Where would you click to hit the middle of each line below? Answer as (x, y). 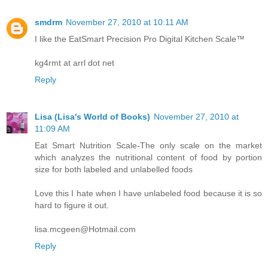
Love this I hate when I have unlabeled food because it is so (148, 193)
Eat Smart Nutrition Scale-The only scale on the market (148, 145)
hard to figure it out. (72, 205)
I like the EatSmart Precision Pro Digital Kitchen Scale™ (140, 39)
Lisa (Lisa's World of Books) (92, 116)
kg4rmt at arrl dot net (74, 63)
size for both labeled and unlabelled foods (114, 169)
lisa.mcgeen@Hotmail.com (85, 229)
